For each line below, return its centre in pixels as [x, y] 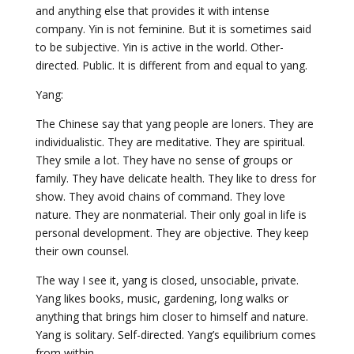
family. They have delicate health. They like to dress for [175, 178]
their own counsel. [82, 251]
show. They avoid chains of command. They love [160, 196]
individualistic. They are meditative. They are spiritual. [170, 142]
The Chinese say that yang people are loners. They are [174, 124]
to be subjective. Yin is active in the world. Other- [159, 47]
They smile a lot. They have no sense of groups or [164, 160]
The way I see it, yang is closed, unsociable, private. [167, 280]
